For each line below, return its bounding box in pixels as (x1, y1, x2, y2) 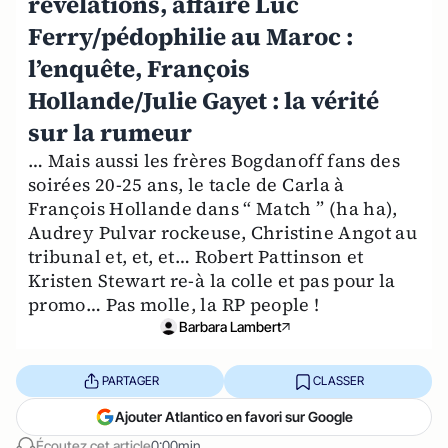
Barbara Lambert (178, 317, 282, 335)
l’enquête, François (28, 51, 250, 85)
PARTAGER (101, 373, 159, 389)
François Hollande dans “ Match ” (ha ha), (28, 195, 398, 221)
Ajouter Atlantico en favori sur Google (115, 407, 353, 425)
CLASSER (312, 373, 364, 389)
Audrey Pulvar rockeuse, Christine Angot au (28, 219, 418, 245)
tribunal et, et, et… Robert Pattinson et (28, 243, 364, 269)
